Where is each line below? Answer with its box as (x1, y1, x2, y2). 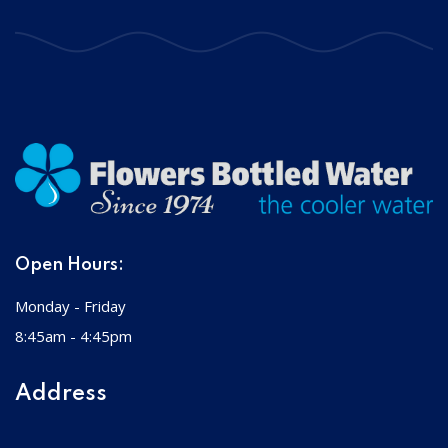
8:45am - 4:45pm (15, 326, 132, 347)
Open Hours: (15, 256, 124, 275)
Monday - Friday (15, 296, 126, 317)
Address (15, 383, 107, 406)
